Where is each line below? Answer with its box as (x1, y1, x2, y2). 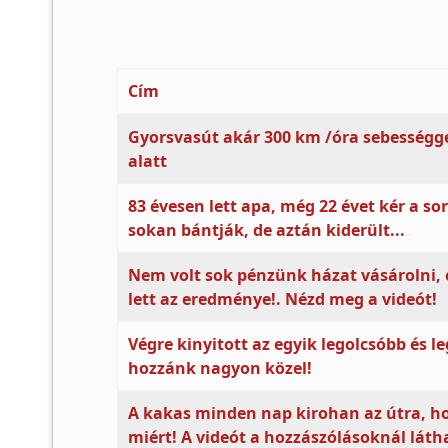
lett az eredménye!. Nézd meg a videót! (128, 288, 437, 310)
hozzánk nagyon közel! (128, 357, 312, 379)
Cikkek (116, 114, 166, 136)
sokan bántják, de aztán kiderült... (128, 219, 405, 241)
